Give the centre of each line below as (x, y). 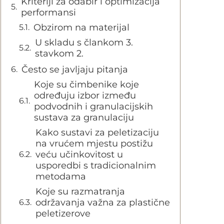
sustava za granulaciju (84, 117)
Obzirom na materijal (81, 27)
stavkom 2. (59, 53)
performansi (48, 12)
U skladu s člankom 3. (84, 42)
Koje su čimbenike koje (86, 84)
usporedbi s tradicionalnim (96, 165)
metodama (61, 176)
